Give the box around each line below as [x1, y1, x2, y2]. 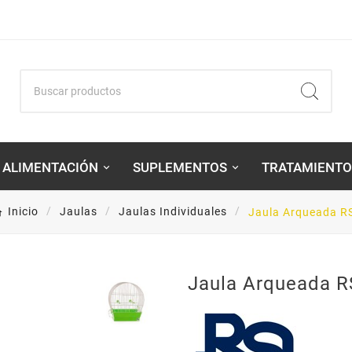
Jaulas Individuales [118, 205, 227, 218]
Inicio [7, 205, 38, 218]
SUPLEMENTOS [132, 159, 227, 175]
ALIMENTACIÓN [2, 159, 98, 175]
